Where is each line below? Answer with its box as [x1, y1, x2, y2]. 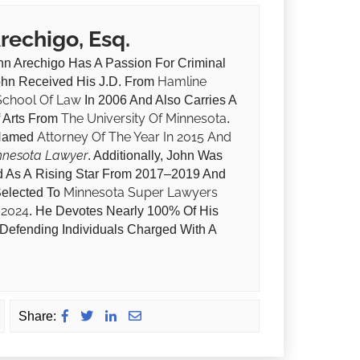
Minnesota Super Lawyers [63, 185, 219, 201]
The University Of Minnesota [61, 111, 227, 127]
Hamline [157, 74, 207, 90]
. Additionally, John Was [88, 149, 223, 163]
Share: [18, 309, 57, 323]
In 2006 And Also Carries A [81, 93, 237, 108]
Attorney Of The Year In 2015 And [37, 129, 232, 145]
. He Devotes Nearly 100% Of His [29, 204, 219, 219]
